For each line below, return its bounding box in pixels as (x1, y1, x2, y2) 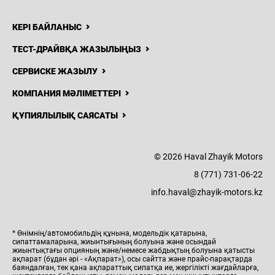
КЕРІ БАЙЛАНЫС (12, 22, 82, 33)
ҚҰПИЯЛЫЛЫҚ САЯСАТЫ (12, 110, 118, 121)
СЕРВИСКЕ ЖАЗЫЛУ (12, 66, 98, 77)
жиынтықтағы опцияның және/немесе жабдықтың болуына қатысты (12, 246, 255, 255)
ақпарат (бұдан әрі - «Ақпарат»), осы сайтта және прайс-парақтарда (12, 255, 252, 264)
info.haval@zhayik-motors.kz (151, 187, 263, 198)
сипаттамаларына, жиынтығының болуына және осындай (12, 238, 216, 247)
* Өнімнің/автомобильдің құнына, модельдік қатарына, (12, 229, 207, 238)
